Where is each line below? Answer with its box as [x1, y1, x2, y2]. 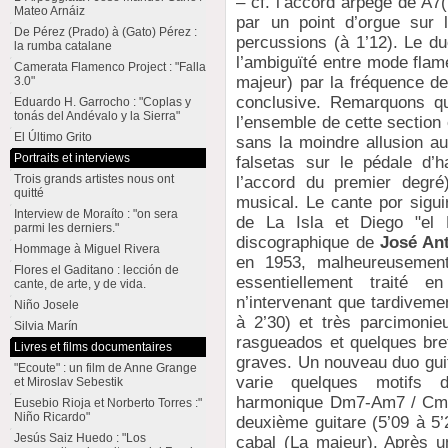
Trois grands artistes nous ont [13, 172, 174, 186]
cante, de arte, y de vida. [13, 277, 146, 291]
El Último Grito [13, 130, 92, 144]
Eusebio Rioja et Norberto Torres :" [13, 396, 202, 410]
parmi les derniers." [13, 221, 119, 235]
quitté [13, 186, 44, 200]
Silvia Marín [13, 319, 78, 333]
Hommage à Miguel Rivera [13, 242, 160, 256]
